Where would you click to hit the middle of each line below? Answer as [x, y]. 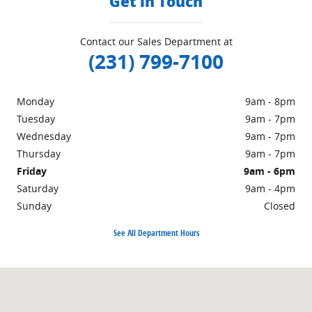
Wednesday [44, 136]
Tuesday [36, 119]
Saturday [38, 189]
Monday [36, 102]
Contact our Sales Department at [156, 42]
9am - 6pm [270, 171]
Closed [280, 206]
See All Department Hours [156, 233]
